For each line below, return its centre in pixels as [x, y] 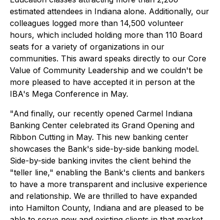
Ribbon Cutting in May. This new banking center [99, 137]
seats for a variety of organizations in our [87, 47]
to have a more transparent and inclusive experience [109, 184]
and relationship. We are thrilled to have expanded [103, 196]
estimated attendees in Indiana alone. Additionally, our [110, 11]
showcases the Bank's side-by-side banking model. [104, 149]
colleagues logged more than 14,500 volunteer [97, 23]
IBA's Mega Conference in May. [69, 94]
